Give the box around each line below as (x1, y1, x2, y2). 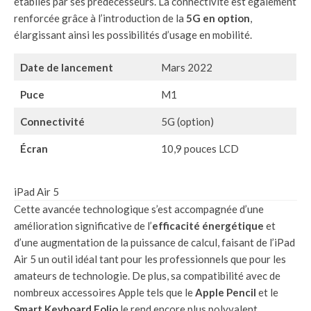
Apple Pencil (195, 286, 256, 299)
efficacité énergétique (152, 219, 264, 233)
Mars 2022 (160, 61, 212, 74)
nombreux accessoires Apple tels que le (14, 286, 195, 299)
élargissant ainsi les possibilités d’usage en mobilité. (14, 28, 252, 42)
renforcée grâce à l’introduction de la (14, 12, 186, 25)
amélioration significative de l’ (14, 219, 152, 233)
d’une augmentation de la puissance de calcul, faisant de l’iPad (14, 236, 295, 249)
